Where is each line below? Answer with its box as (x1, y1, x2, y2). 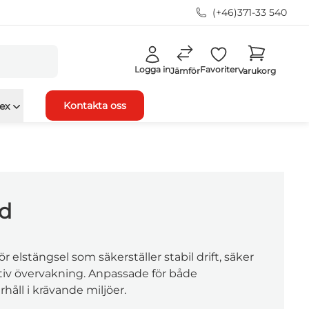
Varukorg (237, 66, 276, 76)
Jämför (170, 66, 200, 76)
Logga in (134, 64, 170, 74)
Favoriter (199, 64, 238, 74)
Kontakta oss (63, 99, 126, 112)
